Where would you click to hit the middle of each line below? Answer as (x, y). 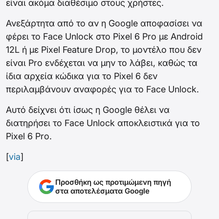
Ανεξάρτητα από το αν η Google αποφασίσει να (104, 23)
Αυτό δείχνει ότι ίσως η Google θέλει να (88, 110)
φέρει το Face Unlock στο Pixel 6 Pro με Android (104, 37)
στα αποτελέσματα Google (102, 191)
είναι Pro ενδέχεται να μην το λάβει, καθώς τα (102, 63)
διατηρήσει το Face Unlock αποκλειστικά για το (103, 123)
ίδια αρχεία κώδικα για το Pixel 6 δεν (82, 76)
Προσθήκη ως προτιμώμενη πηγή (113, 182)
